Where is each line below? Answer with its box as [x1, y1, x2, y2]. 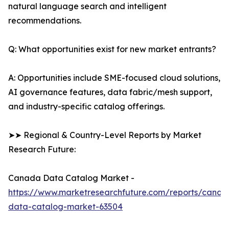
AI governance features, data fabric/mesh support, [8, 87, 212, 98]
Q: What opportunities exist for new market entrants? [8, 44, 216, 55]
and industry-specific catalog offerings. [8, 101, 165, 112]
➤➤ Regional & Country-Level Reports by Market [8, 130, 201, 141]
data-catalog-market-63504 [8, 201, 123, 212]
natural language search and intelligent [8, 1, 167, 12]
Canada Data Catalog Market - [8, 173, 134, 184]
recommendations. [8, 15, 81, 26]
